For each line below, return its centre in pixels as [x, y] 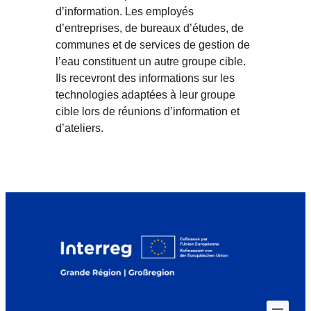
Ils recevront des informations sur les [145, 78]
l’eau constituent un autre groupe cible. [151, 61]
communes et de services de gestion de [153, 45]
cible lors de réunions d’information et [148, 111]
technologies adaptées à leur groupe [145, 95]
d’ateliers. [79, 128]
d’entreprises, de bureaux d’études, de [150, 28]
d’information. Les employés [125, 11]
